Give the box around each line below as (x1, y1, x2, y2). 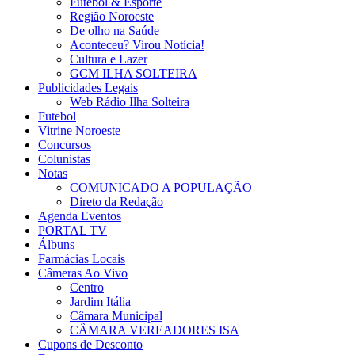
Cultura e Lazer (70, 52, 147, 67)
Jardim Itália (70, 295, 131, 309)
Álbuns (38, 238, 74, 252)
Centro (70, 281, 104, 295)
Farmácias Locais (38, 252, 125, 266)
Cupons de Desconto (38, 338, 143, 352)
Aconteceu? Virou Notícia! (70, 38, 204, 52)
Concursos (38, 138, 91, 152)
